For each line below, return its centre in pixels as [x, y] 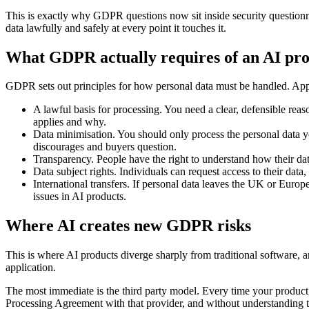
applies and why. [70, 122]
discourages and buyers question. [105, 147]
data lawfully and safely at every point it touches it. [116, 28]
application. [31, 268]
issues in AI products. [80, 197]
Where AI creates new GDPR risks [128, 226]
